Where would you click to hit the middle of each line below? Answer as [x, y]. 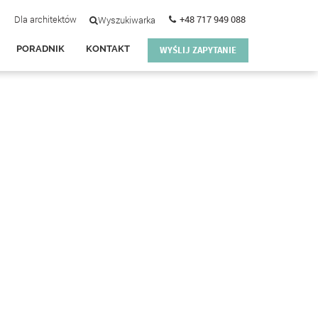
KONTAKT [108, 49]
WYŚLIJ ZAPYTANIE [198, 50]
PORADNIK [40, 49]
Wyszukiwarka [127, 20]
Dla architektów [45, 19]
